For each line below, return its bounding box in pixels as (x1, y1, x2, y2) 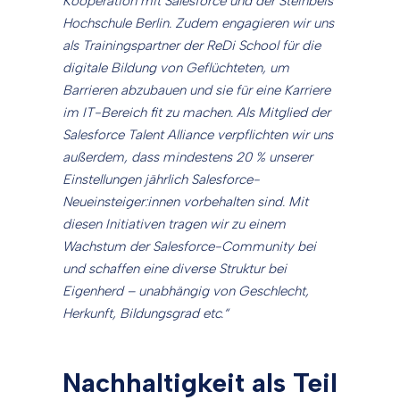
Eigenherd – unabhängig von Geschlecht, (62, 283, 309, 300)
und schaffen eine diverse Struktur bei (62, 261, 287, 278)
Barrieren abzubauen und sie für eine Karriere (62, 82, 330, 99)
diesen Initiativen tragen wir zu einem (62, 216, 286, 233)
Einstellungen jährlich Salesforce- (62, 171, 260, 188)
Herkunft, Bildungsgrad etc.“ (62, 305, 229, 322)
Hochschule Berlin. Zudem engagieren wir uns (62, 15, 334, 32)
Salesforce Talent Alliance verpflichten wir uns (62, 127, 333, 144)
